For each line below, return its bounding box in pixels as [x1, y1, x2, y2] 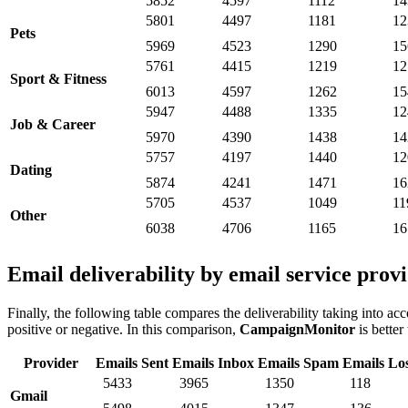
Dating [10, 162, 52, 178]
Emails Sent [96, 355, 168, 372]
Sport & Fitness [10, 71, 107, 87]
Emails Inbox [172, 355, 254, 372]
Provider [24, 355, 78, 372]
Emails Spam [258, 355, 339, 372]
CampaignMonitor [240, 321, 355, 338]
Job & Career [10, 117, 96, 133]
